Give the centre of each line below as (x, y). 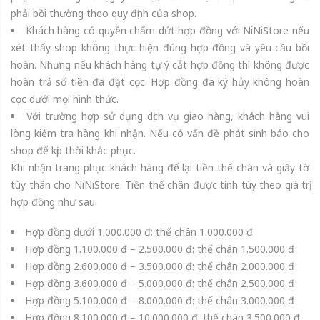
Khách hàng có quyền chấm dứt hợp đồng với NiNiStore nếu (167, 30)
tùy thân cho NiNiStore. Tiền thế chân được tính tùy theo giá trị (160, 184)
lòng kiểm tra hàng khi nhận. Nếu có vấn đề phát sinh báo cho (160, 133)
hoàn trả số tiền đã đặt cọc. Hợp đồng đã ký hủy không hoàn (160, 81)
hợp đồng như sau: (54, 201)
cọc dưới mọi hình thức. (65, 99)
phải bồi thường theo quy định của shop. (104, 13)
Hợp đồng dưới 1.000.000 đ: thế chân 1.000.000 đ (139, 232)
